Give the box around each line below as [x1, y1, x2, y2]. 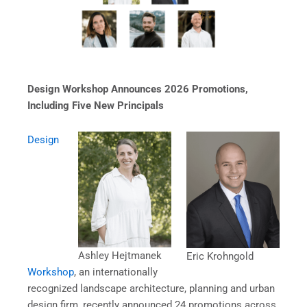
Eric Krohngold [186, 249, 254, 262]
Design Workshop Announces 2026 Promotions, [27, 83, 248, 96]
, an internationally [74, 265, 158, 278]
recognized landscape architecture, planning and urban [27, 282, 275, 295]
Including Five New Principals [27, 99, 164, 112]
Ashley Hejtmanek [78, 249, 162, 262]
